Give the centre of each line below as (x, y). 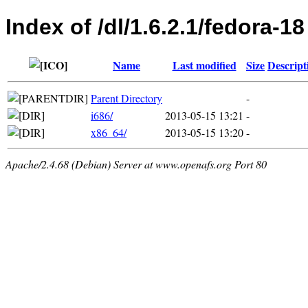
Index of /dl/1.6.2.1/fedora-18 (155, 27)
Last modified (204, 65)
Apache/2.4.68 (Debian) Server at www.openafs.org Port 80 (136, 164)
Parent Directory (126, 98)
